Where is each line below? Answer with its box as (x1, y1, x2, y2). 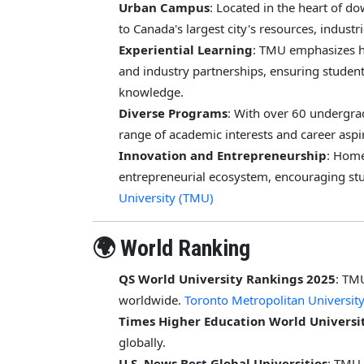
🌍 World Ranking (93, 234, 250, 262)
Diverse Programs (119, 104, 227, 121)
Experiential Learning (119, 41, 253, 58)
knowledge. (119, 83, 184, 100)
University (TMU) (119, 188, 214, 206)
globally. (119, 333, 169, 350)
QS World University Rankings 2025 (119, 270, 336, 287)
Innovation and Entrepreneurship (119, 146, 327, 163)
